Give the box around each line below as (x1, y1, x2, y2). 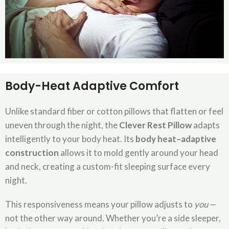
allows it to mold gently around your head (59, 147, 218, 158)
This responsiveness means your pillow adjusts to (5, 199, 194, 210)
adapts (192, 120, 220, 131)
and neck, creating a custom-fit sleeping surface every (5, 161, 210, 172)
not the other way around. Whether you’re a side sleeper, (5, 213, 221, 224)
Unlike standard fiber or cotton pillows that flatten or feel (5, 106, 223, 117)
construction (5, 147, 59, 158)
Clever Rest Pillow (119, 120, 192, 131)
